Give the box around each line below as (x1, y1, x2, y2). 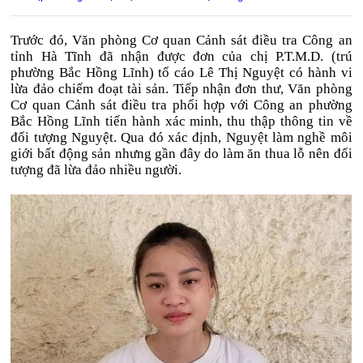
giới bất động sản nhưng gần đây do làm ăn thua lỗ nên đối (11, 146, 352, 161)
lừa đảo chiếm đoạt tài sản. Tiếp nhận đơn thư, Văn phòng (11, 81, 352, 96)
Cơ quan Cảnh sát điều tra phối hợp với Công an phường (11, 97, 352, 113)
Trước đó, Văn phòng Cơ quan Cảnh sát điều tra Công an (11, 32, 352, 48)
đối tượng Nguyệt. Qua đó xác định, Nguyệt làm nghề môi (11, 130, 352, 145)
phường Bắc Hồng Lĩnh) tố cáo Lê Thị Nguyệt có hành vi (11, 65, 352, 80)
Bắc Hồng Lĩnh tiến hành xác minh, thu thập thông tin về (11, 113, 352, 129)
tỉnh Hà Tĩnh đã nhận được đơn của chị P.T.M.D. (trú (11, 49, 352, 64)
